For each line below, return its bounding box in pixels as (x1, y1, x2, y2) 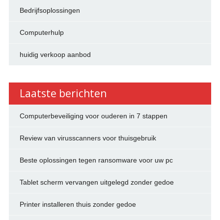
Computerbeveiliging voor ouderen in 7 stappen (19, 111, 167, 120)
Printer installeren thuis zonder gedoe (19, 200, 136, 208)
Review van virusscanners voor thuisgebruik (19, 134, 156, 142)
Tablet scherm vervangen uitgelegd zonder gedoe (19, 178, 174, 186)
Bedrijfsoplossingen (19, 6, 80, 14)
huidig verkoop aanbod (19, 50, 91, 58)
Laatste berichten (19, 86, 107, 100)
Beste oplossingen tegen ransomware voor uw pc (19, 156, 173, 164)
